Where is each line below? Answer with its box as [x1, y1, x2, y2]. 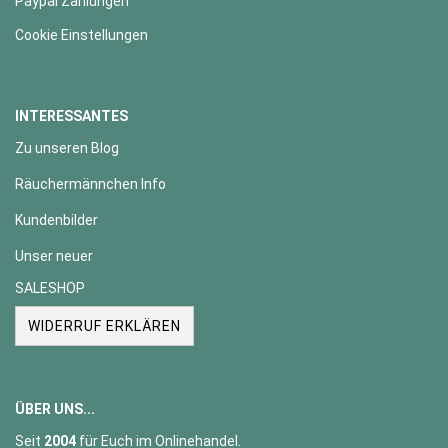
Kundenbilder [15, 212, 98, 229]
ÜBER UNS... [15, 401, 95, 418]
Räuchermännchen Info [15, 176, 166, 193]
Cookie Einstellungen [15, 27, 148, 44]
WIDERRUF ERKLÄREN [28, 318, 181, 335]
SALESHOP [15, 280, 85, 297]
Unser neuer [15, 248, 93, 265]
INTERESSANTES [15, 108, 128, 125]
